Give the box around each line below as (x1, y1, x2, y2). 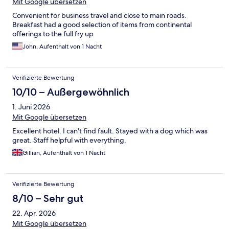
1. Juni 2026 (12, 102, 50, 112)
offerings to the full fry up (12, 29, 94, 39)
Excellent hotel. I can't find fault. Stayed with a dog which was (12, 126, 208, 136)
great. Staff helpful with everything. (12, 135, 126, 145)
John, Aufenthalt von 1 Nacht (22, 42, 102, 51)
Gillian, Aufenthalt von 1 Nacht (22, 149, 105, 157)
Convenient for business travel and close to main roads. (12, 11, 187, 20)
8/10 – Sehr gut (12, 192, 83, 205)
